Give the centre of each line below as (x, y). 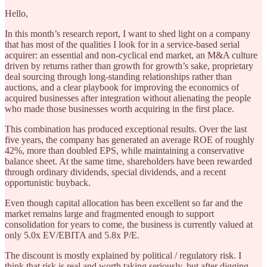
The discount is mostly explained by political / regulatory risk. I (123, 255)
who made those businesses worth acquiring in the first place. (119, 108)
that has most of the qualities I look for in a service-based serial (122, 44)
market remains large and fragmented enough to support (109, 213)
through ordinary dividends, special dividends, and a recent (115, 172)
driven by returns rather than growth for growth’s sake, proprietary (129, 66)
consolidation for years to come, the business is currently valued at (129, 224)
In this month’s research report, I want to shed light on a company (128, 33)
